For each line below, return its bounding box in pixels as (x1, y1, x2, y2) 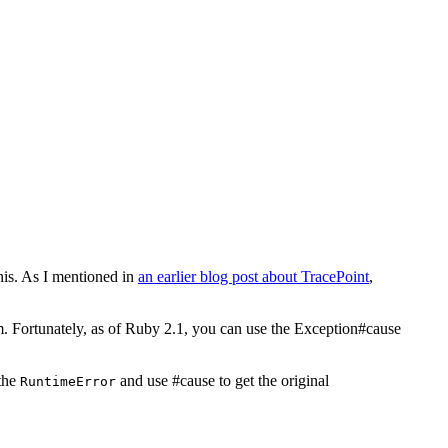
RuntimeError (20, 373, 116, 389)
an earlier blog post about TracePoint (138, 267, 369, 285)
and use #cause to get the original (116, 371, 329, 389)
